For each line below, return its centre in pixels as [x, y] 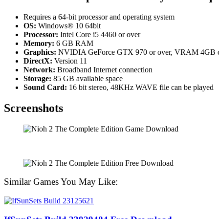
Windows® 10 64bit [68, 25]
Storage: [37, 78]
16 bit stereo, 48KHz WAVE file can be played [140, 87]
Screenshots [33, 108]
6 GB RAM [74, 43]
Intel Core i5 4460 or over [99, 34]
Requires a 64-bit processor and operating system [99, 17]
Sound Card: [45, 87]
